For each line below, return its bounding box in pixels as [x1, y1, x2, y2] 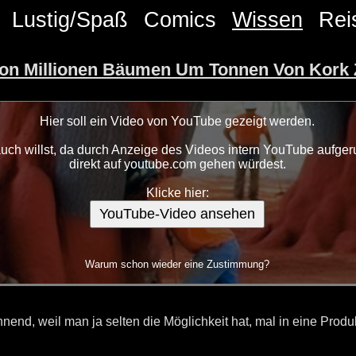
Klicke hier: [145, 186, 209, 200]
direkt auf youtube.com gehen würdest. [68, 157, 286, 172]
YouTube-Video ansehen [99, 206, 255, 222]
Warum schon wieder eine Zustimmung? [85, 258, 269, 271]
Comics [144, 7, 216, 32]
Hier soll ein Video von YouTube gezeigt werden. [40, 114, 315, 129]
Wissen [232, 7, 303, 32]
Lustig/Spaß [12, 7, 128, 32]
